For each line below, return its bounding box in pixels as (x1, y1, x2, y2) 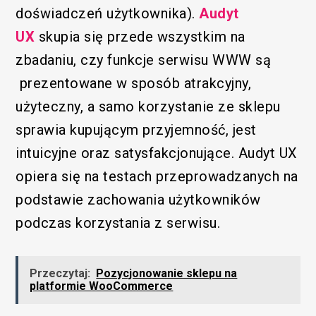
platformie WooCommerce (30, 279, 174, 293)
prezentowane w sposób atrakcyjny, (16, 75, 252, 92)
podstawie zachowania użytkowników (16, 191, 261, 209)
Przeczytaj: (30, 267, 91, 281)
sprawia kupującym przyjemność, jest (16, 121, 257, 139)
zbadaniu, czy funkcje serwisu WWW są (16, 51, 272, 69)
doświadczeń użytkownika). (16, 5, 195, 23)
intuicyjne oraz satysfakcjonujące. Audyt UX (16, 145, 298, 162)
